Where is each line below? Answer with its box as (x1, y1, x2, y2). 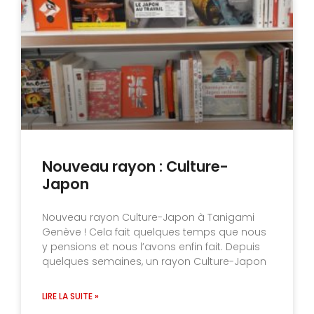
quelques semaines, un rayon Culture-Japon (42, 254, 266, 268)
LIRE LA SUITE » (42, 289, 99, 302)
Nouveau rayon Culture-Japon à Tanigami (42, 210, 254, 224)
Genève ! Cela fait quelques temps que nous (42, 224, 266, 239)
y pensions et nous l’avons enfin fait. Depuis (42, 239, 260, 254)
